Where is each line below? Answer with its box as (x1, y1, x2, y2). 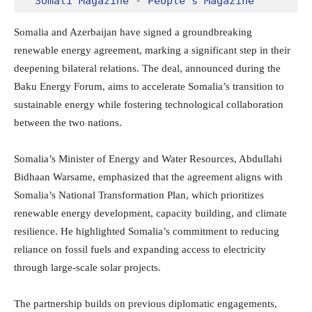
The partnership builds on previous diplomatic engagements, (14, 298, 277, 310)
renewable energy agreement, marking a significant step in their (14, 45, 290, 56)
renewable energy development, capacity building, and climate (14, 208, 287, 219)
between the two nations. (14, 117, 122, 129)
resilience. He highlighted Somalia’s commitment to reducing (14, 226, 279, 237)
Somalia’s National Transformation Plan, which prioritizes (14, 189, 264, 201)
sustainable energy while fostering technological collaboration (14, 99, 283, 111)
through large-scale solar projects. (14, 262, 161, 274)
